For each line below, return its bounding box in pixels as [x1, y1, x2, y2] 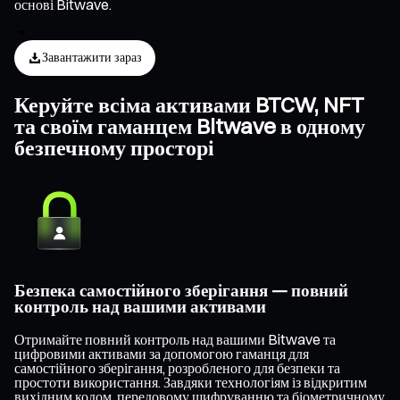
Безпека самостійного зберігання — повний [14, 280, 348, 302]
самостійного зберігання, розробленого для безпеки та [14, 359, 340, 378]
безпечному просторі [14, 133, 214, 161]
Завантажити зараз [42, 49, 142, 66]
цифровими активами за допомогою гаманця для [14, 345, 309, 363]
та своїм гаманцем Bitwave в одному [14, 112, 365, 139]
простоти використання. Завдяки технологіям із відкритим [14, 373, 367, 392]
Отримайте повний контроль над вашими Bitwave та [14, 330, 336, 349]
